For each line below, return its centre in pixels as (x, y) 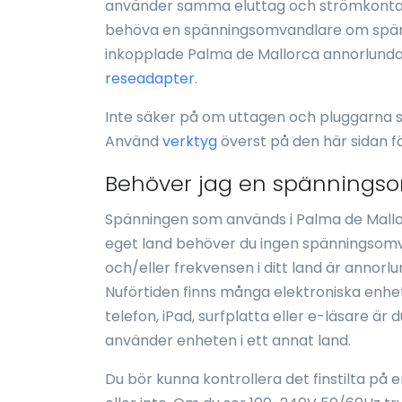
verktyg (190, 141)
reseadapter (150, 79)
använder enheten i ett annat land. (228, 341)
